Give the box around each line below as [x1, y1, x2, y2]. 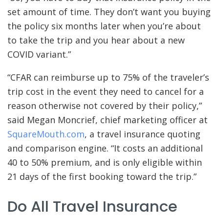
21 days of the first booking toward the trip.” [7, 171, 197, 183]
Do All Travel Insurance [7, 196, 177, 217]
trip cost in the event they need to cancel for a [7, 86, 204, 98]
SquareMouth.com [7, 128, 85, 140]
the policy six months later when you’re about [7, 20, 201, 32]
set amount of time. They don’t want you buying [7, 6, 211, 18]
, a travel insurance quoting [85, 128, 200, 140]
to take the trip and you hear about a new [7, 34, 185, 46]
